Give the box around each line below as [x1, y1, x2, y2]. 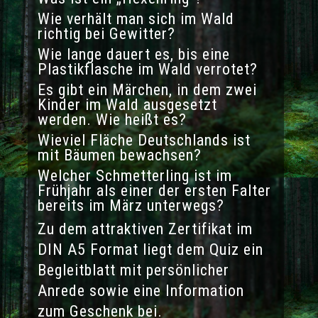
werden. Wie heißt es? [37, 111, 187, 129]
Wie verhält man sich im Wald [37, 10, 234, 28]
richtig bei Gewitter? [37, 25, 175, 43]
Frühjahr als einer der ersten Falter [37, 182, 271, 200]
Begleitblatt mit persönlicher [37, 261, 229, 280]
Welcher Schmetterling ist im [37, 167, 232, 185]
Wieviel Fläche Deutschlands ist [37, 131, 251, 150]
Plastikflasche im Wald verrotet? [37, 60, 258, 79]
